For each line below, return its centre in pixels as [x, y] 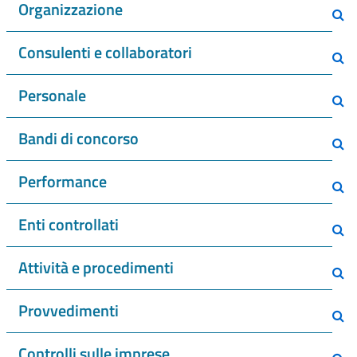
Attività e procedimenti [96, 267]
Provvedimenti [69, 310]
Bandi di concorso [78, 138]
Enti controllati [69, 224]
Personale [52, 95]
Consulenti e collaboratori [105, 52]
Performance [63, 181]
